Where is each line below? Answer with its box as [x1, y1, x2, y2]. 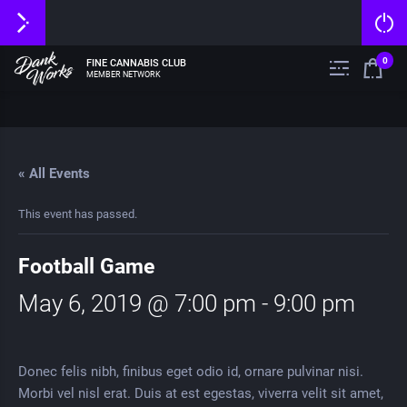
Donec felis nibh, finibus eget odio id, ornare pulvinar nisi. [18, 362, 363, 380]
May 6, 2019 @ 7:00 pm [18, 290, 256, 317]
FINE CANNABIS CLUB [86, 55, 187, 69]
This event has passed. [18, 207, 137, 221]
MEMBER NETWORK [86, 69, 162, 79]
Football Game [18, 254, 154, 279]
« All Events [18, 165, 90, 182]
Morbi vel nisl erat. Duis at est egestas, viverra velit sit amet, [18, 384, 383, 402]
